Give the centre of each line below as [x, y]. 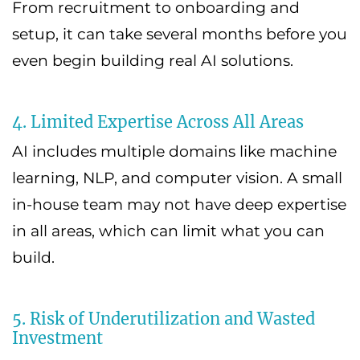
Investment [57, 337]
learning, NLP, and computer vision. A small [177, 178]
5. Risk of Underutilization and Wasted [164, 318]
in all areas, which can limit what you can [168, 231]
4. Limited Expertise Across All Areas [158, 121]
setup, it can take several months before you [180, 34]
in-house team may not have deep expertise [179, 204]
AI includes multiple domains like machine [174, 151]
